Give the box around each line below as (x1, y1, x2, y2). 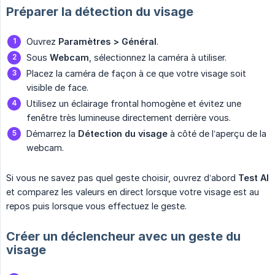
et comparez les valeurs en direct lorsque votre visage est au (6, 186, 259, 197)
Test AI (238, 172, 269, 183)
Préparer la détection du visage (6, 4, 193, 19)
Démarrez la (26, 128, 78, 139)
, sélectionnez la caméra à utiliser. (89, 52, 227, 63)
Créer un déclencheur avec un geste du (6, 228, 241, 244)
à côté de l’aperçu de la (168, 128, 266, 139)
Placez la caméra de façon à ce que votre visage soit (26, 68, 246, 79)
